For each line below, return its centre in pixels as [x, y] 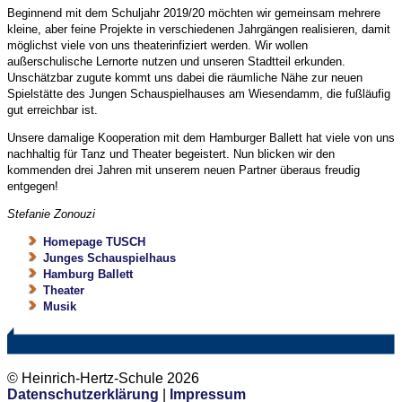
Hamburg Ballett [88, 274]
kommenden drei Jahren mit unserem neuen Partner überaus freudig [184, 170]
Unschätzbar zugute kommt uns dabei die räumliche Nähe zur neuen [185, 77]
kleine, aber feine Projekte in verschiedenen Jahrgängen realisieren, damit [199, 29]
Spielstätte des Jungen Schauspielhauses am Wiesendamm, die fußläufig [199, 93]
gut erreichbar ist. [52, 109]
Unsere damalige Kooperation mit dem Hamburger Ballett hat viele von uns [201, 137]
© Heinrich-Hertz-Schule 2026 [103, 378]
